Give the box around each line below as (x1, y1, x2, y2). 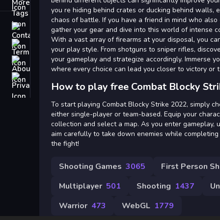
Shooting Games (59, 161, 122, 172)
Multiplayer (59, 181, 102, 192)
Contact (32, 23, 58, 32)
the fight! (51, 139, 79, 148)
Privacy (32, 73, 58, 82)
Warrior (59, 200, 87, 211)
